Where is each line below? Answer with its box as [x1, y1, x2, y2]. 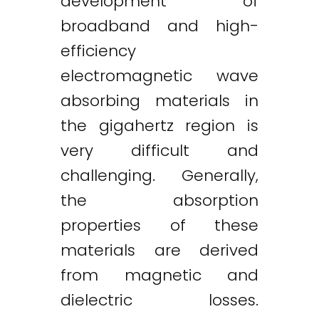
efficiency [61, 39, 136, 62]
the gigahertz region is [61, 114, 258, 137]
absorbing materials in [61, 89, 258, 112]
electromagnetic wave [61, 64, 258, 87]
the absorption [61, 189, 258, 211]
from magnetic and [61, 263, 258, 286]
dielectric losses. [61, 288, 258, 311]
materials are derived [61, 239, 258, 261]
